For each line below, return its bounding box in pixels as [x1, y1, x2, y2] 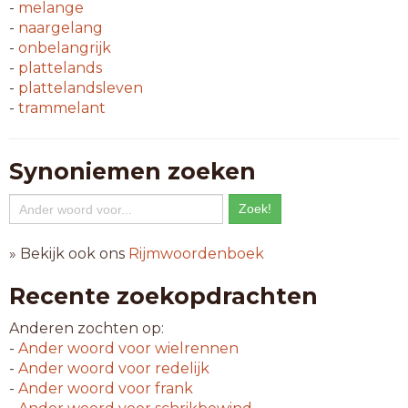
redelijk [151, 360, 209, 377]
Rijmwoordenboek [128, 245, 264, 262]
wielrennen [151, 340, 239, 357]
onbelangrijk [18, 39, 111, 56]
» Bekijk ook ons [9, 245, 128, 262]
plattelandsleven [18, 79, 143, 97]
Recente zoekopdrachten [9, 282, 318, 310]
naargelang [18, 19, 103, 36]
